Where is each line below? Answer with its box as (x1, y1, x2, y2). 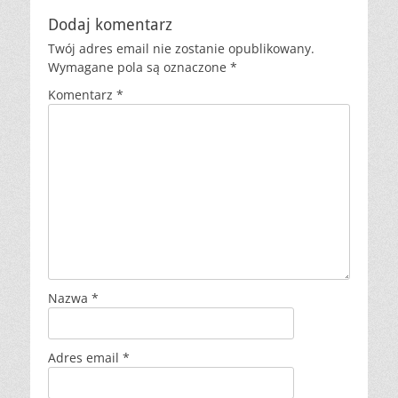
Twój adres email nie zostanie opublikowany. (48, 39, 314, 57)
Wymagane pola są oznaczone (48, 58, 230, 76)
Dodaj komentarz (48, 14, 172, 34)
